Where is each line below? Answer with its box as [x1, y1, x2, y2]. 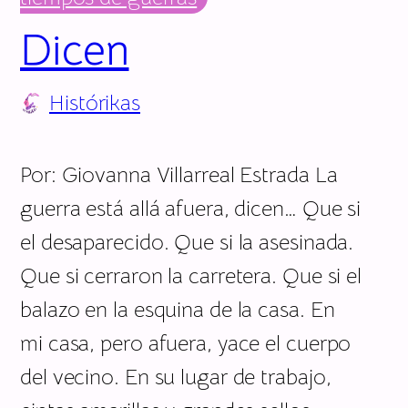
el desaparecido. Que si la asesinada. [20, 228, 354, 256]
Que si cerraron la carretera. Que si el [20, 261, 362, 290]
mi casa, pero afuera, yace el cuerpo [20, 329, 352, 357]
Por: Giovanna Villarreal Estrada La [20, 160, 338, 189]
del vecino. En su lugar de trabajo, [20, 362, 331, 391]
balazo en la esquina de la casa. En [20, 295, 335, 323]
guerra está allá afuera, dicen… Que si [20, 194, 362, 222]
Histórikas [49, 88, 140, 117]
